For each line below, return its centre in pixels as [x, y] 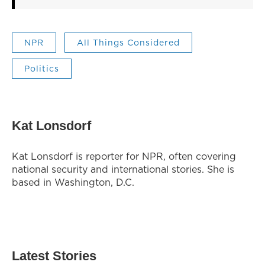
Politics [42, 68]
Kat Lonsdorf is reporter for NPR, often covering [124, 156]
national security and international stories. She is [123, 169]
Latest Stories [54, 256]
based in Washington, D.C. [73, 182]
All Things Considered [128, 42]
